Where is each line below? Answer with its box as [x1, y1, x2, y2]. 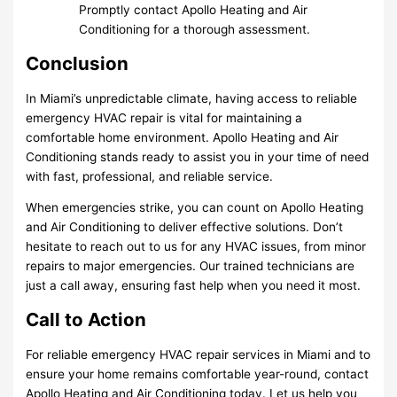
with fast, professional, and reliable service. [26, 168, 274, 183]
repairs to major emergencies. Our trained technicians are [26, 259, 355, 274]
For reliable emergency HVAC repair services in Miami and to [26, 347, 371, 362]
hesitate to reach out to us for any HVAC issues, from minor [26, 239, 367, 254]
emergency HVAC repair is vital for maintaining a [26, 110, 303, 125]
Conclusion [26, 51, 129, 74]
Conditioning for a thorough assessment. [79, 21, 311, 36]
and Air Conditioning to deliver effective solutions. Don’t [26, 220, 344, 235]
